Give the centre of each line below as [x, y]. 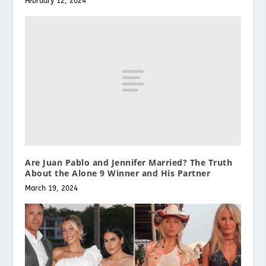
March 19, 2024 [52, 188]
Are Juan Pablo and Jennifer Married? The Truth [129, 162]
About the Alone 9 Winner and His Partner [118, 173]
